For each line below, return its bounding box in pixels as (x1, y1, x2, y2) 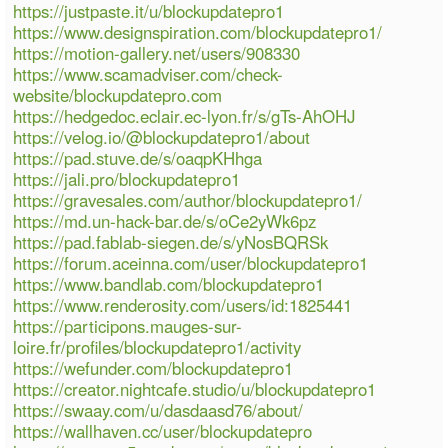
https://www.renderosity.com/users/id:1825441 (13, 292, 353, 317)
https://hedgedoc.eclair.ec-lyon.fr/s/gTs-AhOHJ (13, 103, 356, 128)
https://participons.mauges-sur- (13, 313, 243, 338)
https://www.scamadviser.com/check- (13, 61, 284, 86)
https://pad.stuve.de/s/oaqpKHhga (13, 145, 263, 170)
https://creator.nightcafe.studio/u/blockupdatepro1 (13, 376, 377, 401)
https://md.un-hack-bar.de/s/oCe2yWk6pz (13, 208, 317, 233)
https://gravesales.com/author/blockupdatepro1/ (13, 187, 363, 212)
